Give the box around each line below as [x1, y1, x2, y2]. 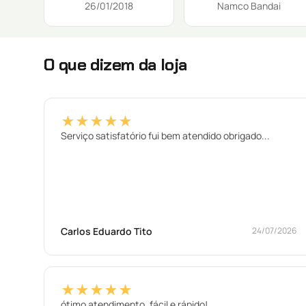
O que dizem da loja [44, 53, 187, 75]
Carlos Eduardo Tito [61, 224, 152, 238]
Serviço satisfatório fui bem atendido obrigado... [61, 128, 270, 142]
